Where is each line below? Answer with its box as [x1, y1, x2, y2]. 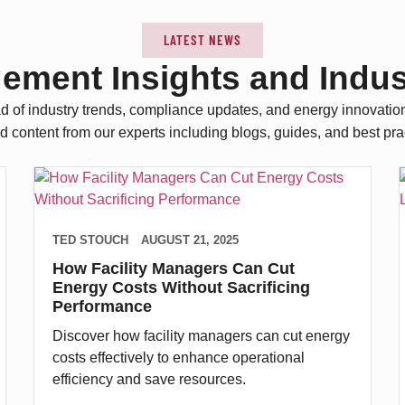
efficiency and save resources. [52, 371, 247, 387]
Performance [52, 297, 153, 316]
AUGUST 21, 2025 [141, 232, 240, 247]
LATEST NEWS [164, 32, 241, 49]
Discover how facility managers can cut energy [52, 327, 351, 344]
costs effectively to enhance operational [52, 349, 306, 365]
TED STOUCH [52, 232, 129, 247]
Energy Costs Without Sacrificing [52, 278, 311, 297]
